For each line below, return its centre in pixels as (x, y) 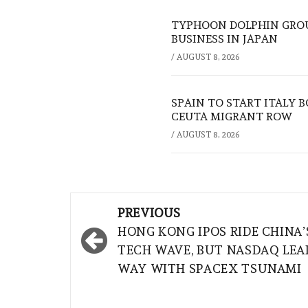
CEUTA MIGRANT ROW (232, 116)
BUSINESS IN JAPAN (224, 38)
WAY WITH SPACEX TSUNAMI (210, 268)
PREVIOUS (150, 212)
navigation (128, 233)
